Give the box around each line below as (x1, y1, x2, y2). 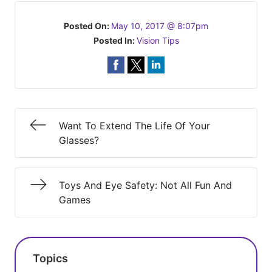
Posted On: (64, 21, 111, 31)
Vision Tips (136, 35, 179, 46)
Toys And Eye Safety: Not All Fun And (59, 179, 232, 191)
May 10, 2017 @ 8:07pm (111, 21, 208, 31)
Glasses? (59, 134, 99, 146)
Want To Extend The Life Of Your (59, 120, 210, 132)
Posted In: (93, 35, 137, 46)
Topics (33, 251, 68, 265)
